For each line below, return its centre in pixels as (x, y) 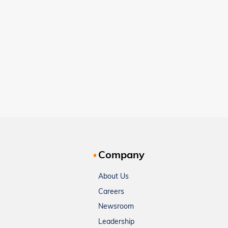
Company (122, 156)
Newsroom (116, 207)
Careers (111, 192)
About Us (114, 177)
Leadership (117, 222)
